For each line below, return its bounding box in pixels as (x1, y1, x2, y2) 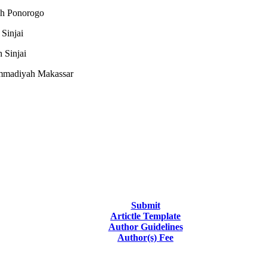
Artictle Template (110, 210, 181, 221)
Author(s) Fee (117, 232, 173, 243)
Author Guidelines (108, 221, 183, 232)
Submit (131, 200, 160, 210)
